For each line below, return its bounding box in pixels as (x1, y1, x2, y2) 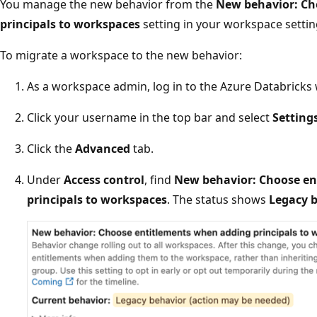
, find (144, 171, 174, 188)
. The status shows (167, 191, 269, 207)
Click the (27, 140, 75, 156)
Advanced (75, 140, 130, 156)
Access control (64, 171, 144, 188)
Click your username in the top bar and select (27, 109, 272, 125)
